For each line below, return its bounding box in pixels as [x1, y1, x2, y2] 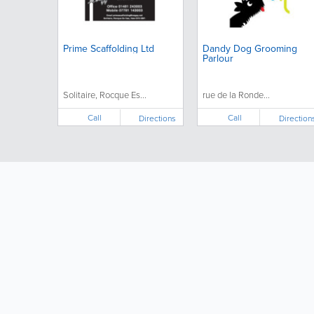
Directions [139, 111, 177, 124]
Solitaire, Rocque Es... [62, 88, 146, 101]
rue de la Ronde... [202, 88, 270, 101]
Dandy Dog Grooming [202, 41, 297, 55]
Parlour [202, 51, 233, 65]
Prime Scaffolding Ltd [62, 41, 154, 55]
